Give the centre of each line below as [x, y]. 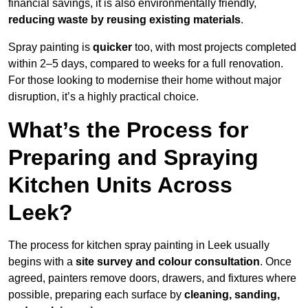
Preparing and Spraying [133, 158]
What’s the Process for [128, 130]
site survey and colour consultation [168, 262]
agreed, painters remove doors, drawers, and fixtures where [152, 278]
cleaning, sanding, [232, 295]
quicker [112, 47]
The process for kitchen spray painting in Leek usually [139, 245]
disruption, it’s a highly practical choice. [103, 97]
